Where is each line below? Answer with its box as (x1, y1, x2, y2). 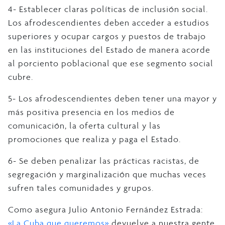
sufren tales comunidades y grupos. (8, 182, 154, 193)
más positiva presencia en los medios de (8, 106, 175, 118)
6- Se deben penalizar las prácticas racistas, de (8, 155, 199, 166)
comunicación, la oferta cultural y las (8, 120, 161, 131)
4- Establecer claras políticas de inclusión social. (8, 3, 208, 15)
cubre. (8, 71, 33, 82)
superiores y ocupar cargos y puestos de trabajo (8, 30, 206, 42)
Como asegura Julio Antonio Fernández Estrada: (8, 203, 203, 215)
